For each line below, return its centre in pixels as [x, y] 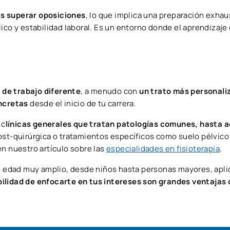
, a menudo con [109, 91]
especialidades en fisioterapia [163, 148]
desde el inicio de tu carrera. [83, 103]
